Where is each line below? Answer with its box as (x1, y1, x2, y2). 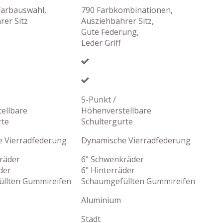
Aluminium (81, 195, 121, 206)
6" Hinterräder (81, 165, 135, 176)
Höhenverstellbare (81, 105, 151, 116)
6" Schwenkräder (81, 154, 144, 165)
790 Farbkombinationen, (81, 4, 173, 15)
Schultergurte (81, 116, 133, 127)
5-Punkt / (81, 94, 116, 105)
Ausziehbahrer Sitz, (81, 15, 154, 26)
